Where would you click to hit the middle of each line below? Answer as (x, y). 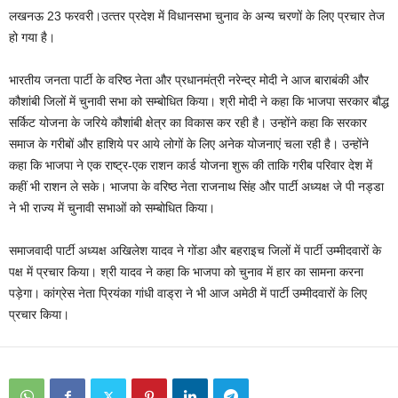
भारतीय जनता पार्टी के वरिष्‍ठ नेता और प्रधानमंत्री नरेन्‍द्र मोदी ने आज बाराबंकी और (189, 80)
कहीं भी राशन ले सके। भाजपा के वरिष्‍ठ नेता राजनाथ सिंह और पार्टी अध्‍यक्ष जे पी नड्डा (196, 187)
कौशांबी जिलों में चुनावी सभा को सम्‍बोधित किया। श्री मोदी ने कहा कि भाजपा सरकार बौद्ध (199, 102)
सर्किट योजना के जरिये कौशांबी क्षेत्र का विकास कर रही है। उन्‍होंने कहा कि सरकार (188, 123)
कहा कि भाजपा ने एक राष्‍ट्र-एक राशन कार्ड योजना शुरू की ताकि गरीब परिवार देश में (191, 166)
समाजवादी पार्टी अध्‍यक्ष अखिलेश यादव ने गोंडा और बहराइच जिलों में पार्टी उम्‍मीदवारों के (195, 251)
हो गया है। (32, 38)
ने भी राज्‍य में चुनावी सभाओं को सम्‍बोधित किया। (112, 208)
